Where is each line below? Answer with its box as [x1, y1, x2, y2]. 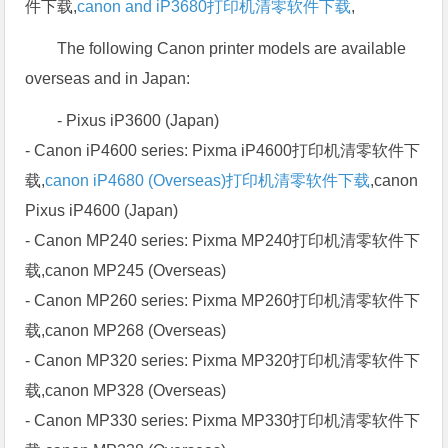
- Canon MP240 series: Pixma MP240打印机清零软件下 [25, 231, 421, 249]
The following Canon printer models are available [57, 39, 407, 57]
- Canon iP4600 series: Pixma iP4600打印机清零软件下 [25, 141, 421, 159]
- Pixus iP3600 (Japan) [57, 111, 220, 129]
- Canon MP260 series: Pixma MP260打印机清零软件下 [25, 291, 421, 309]
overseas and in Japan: [25, 69, 191, 87]
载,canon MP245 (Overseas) [25, 261, 227, 279]
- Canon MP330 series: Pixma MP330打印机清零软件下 [25, 411, 421, 429]
